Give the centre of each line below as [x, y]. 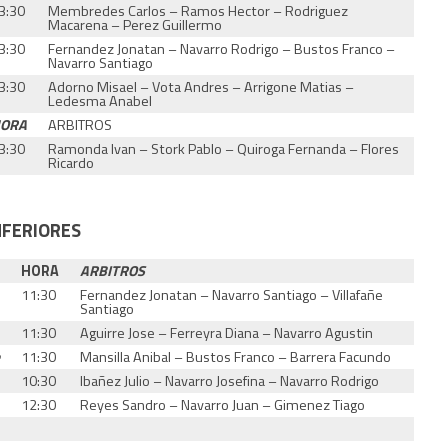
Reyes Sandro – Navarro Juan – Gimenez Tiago [223, 404]
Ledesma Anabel [100, 100]
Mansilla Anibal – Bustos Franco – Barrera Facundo [236, 356]
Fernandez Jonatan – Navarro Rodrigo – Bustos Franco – [222, 48]
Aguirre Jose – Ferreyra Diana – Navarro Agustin [227, 332]
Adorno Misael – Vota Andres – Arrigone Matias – [201, 86]
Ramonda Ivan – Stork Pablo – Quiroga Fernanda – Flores [224, 148]
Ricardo [71, 162]
